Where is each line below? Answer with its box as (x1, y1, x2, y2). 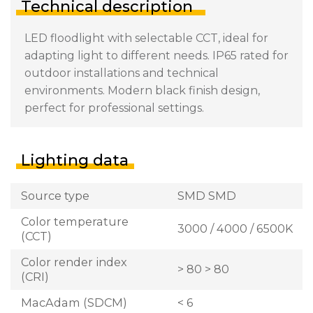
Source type (21, 188, 89, 203)
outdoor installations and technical (24, 66, 219, 80)
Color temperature (21, 214, 129, 228)
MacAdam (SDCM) (21, 295, 127, 310)
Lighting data (21, 150, 129, 170)
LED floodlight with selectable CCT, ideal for (24, 31, 268, 45)
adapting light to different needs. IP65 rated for (24, 48, 289, 62)
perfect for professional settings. (24, 101, 204, 115)
